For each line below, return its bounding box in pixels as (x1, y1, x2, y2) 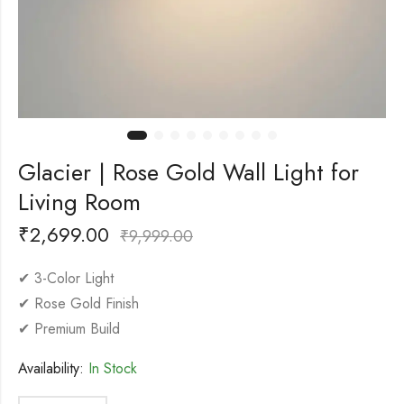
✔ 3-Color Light (18, 267, 114, 289)
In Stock (84, 357, 137, 379)
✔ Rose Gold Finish (18, 292, 139, 314)
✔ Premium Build (18, 317, 120, 339)
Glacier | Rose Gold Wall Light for (18, 154, 359, 189)
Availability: (18, 357, 84, 379)
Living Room (18, 184, 141, 219)
